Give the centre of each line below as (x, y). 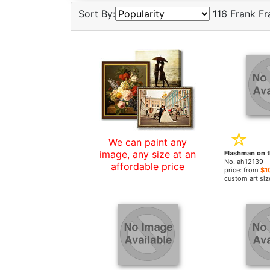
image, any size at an (147, 154)
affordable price (147, 166)
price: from (242, 170)
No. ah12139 (243, 162)
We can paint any (147, 142)
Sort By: (97, 14)
